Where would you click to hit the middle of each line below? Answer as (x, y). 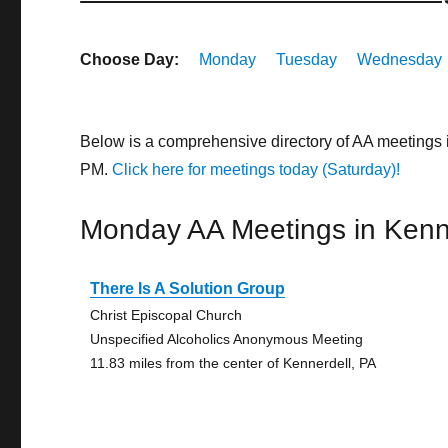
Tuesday (307, 59)
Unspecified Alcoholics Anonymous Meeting (227, 339)
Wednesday (400, 59)
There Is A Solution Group (188, 288)
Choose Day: (130, 59)
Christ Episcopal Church (166, 315)
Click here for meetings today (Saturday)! (256, 169)
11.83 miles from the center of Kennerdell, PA (233, 363)
